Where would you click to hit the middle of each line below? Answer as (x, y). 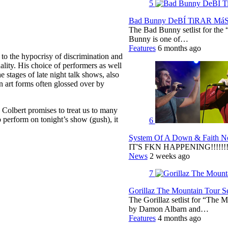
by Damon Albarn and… (168, 209)
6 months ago (179, 48)
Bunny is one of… (158, 39)
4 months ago (179, 218)
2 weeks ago (169, 156)
